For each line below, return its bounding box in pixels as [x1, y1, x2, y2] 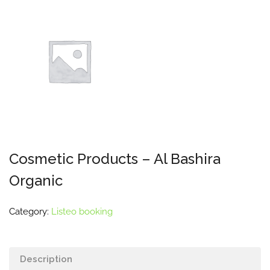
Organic [9, 172, 63, 189]
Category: [9, 206, 51, 217]
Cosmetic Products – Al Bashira [9, 150, 221, 168]
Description [20, 254, 72, 265]
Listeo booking [51, 206, 113, 217]
